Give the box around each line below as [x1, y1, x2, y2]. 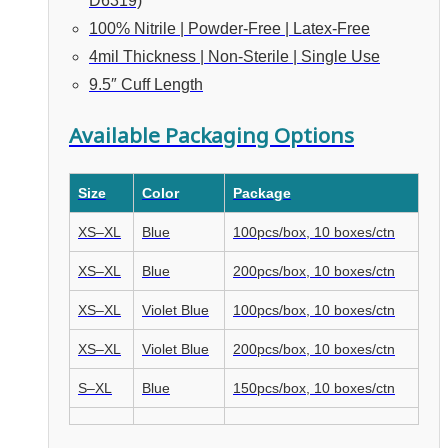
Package [233, 184, 291, 201]
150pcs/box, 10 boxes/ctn [233, 379, 395, 396]
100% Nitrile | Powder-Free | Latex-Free [89, 19, 370, 37]
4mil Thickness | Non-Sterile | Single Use [89, 47, 380, 65]
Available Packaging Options [69, 120, 354, 149]
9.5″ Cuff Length [89, 75, 203, 93]
